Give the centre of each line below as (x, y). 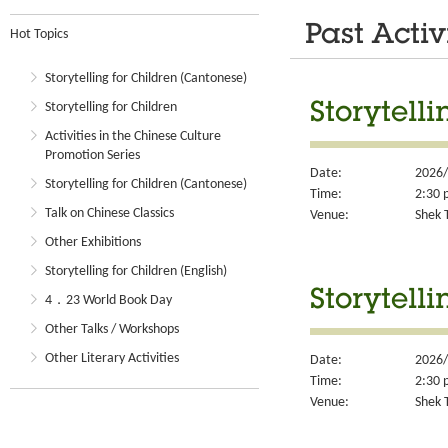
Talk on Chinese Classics (109, 213)
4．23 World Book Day (108, 300)
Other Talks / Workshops (112, 329)
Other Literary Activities (112, 358)
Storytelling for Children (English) (136, 271)
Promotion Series (92, 155)
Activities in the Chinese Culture (133, 136)
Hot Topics (39, 34)
